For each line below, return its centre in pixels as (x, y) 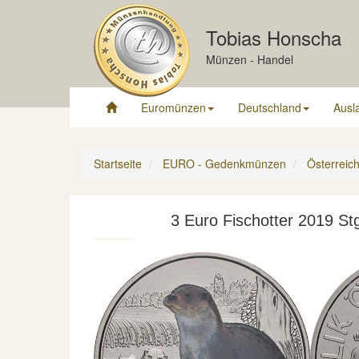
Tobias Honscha (274, 37)
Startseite (118, 163)
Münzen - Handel (250, 59)
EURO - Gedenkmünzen (224, 163)
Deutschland (270, 107)
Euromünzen (173, 107)
